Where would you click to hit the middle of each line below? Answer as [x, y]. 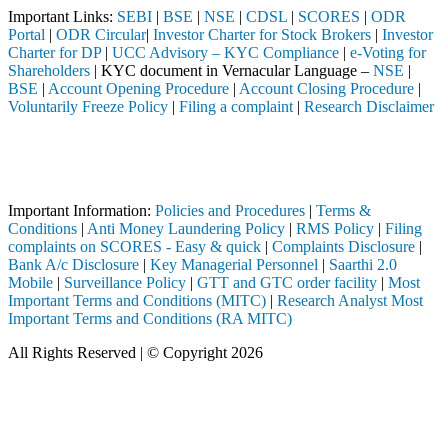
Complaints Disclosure [343, 247]
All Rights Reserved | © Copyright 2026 [135, 353]
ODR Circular [101, 35]
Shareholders [49, 71]
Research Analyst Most [350, 301]
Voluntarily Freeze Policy [88, 107]
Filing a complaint [236, 107]
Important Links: [62, 17]
